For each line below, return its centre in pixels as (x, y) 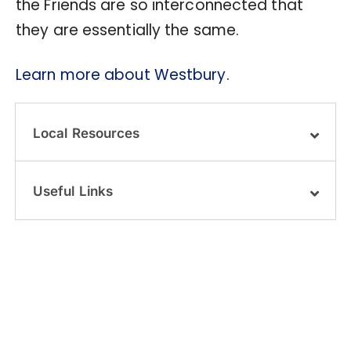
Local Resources (86, 133)
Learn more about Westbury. (123, 74)
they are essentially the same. (128, 30)
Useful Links (73, 191)
